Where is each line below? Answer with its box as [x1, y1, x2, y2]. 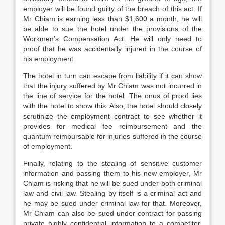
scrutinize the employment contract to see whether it [23, 112, 202, 120]
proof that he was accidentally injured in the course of [23, 45, 202, 53]
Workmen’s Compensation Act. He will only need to [23, 35, 202, 43]
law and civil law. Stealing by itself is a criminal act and [23, 189, 202, 197]
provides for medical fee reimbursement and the [23, 122, 202, 130]
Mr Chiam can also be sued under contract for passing [23, 209, 202, 217]
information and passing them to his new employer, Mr [23, 169, 202, 177]
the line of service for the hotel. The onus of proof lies [23, 92, 202, 100]
